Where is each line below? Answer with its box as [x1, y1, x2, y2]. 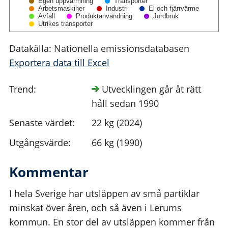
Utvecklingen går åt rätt [99, 82, 201, 95]
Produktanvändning [75, 12, 132, 20]
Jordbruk [153, 12, 179, 20]
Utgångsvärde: [9, 136, 71, 149]
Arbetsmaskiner [38, 5, 85, 13]
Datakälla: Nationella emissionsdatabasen [9, 42, 189, 55]
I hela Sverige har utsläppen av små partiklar [9, 187, 199, 199]
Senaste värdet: [9, 117, 75, 129]
